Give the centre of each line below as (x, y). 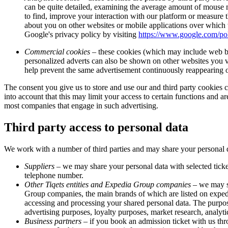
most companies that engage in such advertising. (81, 106)
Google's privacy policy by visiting (81, 35)
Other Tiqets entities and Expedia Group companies (108, 184)
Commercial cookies (57, 52)
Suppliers (39, 166)
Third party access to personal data (96, 127)
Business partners (53, 221)
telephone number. (54, 175)
